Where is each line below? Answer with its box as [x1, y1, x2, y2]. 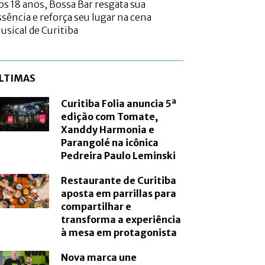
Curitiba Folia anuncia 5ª [61, 98, 177, 110]
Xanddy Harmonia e [61, 124, 155, 136]
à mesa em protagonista [61, 227, 177, 239]
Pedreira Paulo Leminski [61, 150, 176, 162]
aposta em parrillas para [61, 188, 177, 200]
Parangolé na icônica [61, 137, 159, 149]
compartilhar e [61, 201, 132, 213]
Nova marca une [61, 251, 137, 264]
